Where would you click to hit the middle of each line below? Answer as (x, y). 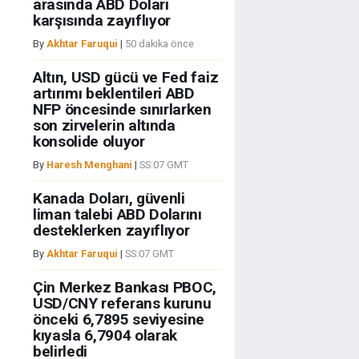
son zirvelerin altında (104, 126)
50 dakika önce (159, 44)
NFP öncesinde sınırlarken (122, 110)
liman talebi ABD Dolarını (117, 215)
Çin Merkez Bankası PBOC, (125, 288)
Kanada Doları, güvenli (109, 199)
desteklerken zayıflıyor (111, 231)
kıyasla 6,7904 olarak (105, 336)
